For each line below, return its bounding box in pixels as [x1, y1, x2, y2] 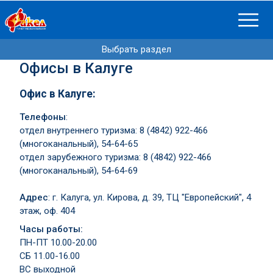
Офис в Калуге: [19, 87, 96, 100]
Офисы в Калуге [19, 60, 133, 77]
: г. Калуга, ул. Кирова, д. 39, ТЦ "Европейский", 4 [48, 192, 251, 204]
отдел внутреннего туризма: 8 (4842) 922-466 [19, 125, 208, 136]
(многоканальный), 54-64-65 [19, 138, 138, 150]
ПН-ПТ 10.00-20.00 [19, 237, 97, 249]
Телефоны [19, 112, 66, 123]
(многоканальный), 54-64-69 [19, 165, 140, 177]
